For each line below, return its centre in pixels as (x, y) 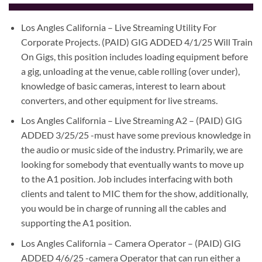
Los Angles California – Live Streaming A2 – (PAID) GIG (131, 120)
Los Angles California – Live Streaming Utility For (118, 27)
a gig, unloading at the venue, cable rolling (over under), (130, 71)
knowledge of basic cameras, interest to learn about (123, 85)
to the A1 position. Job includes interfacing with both (127, 179)
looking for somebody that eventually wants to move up (132, 164)
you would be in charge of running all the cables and (123, 208)
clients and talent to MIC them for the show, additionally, (134, 194)
